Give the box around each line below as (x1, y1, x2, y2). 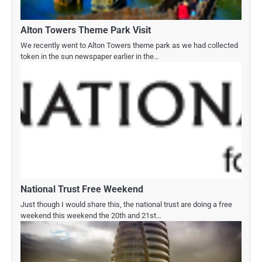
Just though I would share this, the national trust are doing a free (20, 199, 232, 209)
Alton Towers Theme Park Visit (20, 24, 151, 36)
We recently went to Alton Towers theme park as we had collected (20, 40, 238, 50)
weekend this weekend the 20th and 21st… (20, 211, 161, 220)
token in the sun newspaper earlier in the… (20, 51, 159, 61)
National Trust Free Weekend (20, 183, 143, 195)
